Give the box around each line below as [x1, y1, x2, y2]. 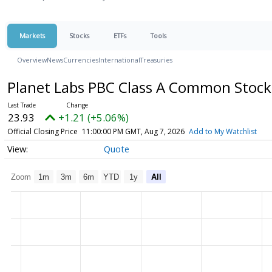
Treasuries [140, 55, 172, 64]
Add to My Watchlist [188, 126, 257, 137]
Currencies [63, 55, 98, 64]
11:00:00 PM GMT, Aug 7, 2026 [81, 126, 185, 137]
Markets [19, 31, 45, 40]
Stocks [69, 31, 89, 40]
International [98, 55, 140, 64]
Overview [17, 55, 47, 64]
